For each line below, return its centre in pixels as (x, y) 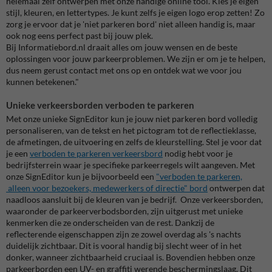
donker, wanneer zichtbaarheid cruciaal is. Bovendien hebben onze (131, 257)
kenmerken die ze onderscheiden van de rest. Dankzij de (110, 223)
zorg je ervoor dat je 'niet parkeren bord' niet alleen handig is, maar (131, 24)
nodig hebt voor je (198, 154)
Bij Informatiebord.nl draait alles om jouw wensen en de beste (122, 47)
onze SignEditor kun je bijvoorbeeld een (81, 177)
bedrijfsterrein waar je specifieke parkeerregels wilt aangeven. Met (131, 165)
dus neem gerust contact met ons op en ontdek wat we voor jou (124, 70)
